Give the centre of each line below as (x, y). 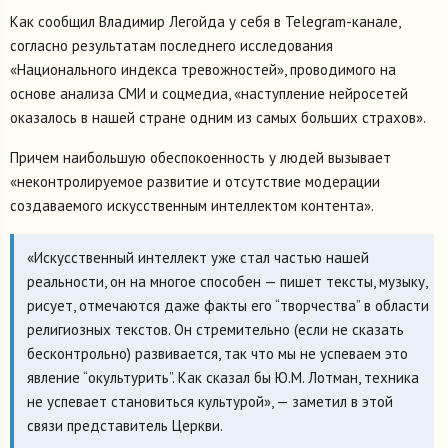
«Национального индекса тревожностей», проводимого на (203, 69)
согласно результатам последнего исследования (171, 45)
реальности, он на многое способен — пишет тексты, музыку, (226, 282)
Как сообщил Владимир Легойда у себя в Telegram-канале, (205, 21)
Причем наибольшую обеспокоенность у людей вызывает (200, 157)
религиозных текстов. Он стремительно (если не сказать (215, 330)
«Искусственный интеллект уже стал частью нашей (197, 258)
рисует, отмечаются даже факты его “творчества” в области (227, 306)
